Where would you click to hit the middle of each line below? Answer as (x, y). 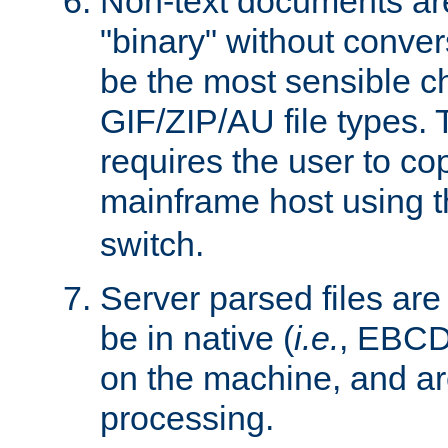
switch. (152, 243)
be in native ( (197, 337)
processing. (187, 417)
